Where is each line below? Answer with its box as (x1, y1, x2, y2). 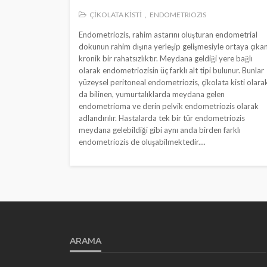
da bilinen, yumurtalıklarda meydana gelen (79, 89, 225, 99)
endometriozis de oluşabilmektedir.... (79, 136, 206, 147)
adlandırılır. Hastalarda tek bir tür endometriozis (79, 113, 245, 123)
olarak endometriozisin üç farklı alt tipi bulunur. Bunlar (79, 65, 264, 75)
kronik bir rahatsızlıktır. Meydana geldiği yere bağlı (79, 53, 253, 63)
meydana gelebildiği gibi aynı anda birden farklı (79, 125, 241, 135)
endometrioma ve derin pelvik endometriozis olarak (79, 101, 259, 111)
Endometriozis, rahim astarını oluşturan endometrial (79, 29, 257, 39)
